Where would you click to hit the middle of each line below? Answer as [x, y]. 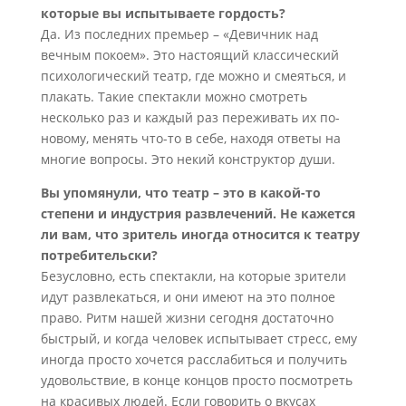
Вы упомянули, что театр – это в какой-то [180, 193]
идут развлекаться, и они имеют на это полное [188, 297]
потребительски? [99, 255]
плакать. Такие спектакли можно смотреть [174, 97]
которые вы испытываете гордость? [163, 13]
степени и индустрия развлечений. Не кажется [198, 213]
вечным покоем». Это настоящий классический [189, 55]
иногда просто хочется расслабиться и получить [193, 359]
